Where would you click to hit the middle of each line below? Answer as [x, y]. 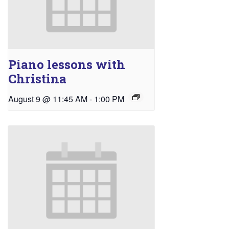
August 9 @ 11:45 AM [48, 99]
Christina [37, 78]
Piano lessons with [67, 64]
